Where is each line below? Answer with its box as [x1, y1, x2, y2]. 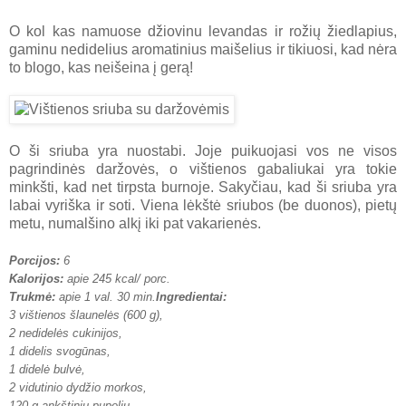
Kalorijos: [9, 271, 67, 285]
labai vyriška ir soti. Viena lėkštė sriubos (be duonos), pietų [9, 197, 397, 213]
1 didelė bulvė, [9, 362, 85, 376]
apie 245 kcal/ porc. [67, 271, 170, 285]
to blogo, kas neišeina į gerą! [9, 59, 193, 75]
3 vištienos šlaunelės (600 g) [9, 307, 159, 322]
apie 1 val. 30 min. [55, 289, 156, 304]
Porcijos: [9, 253, 60, 267]
